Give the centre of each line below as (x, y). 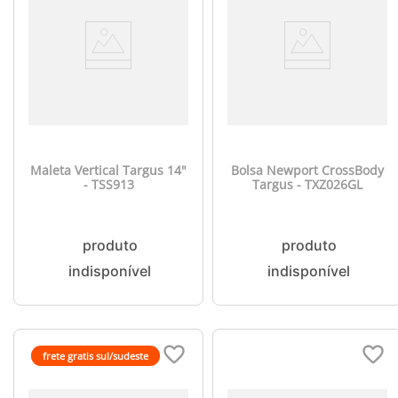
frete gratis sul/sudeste (96, 356)
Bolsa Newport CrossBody (307, 170)
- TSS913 (108, 184)
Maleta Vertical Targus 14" (108, 170)
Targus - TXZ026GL (307, 184)
